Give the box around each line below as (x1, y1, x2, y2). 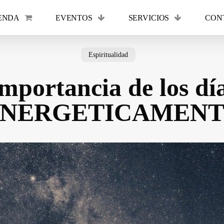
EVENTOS (55, 13, 92, 22)
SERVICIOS (128, 13, 169, 22)
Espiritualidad (88, 51, 128, 58)
